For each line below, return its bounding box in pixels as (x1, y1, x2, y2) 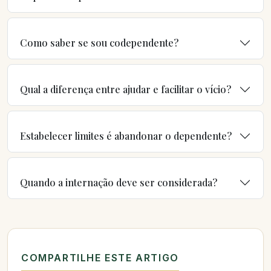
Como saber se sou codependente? (20, 36, 178, 49)
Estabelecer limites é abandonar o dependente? (20, 129, 232, 142)
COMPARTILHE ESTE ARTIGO (21, 251, 179, 264)
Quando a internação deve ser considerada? (20, 175, 217, 189)
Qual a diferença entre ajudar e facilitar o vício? (20, 82, 231, 96)
